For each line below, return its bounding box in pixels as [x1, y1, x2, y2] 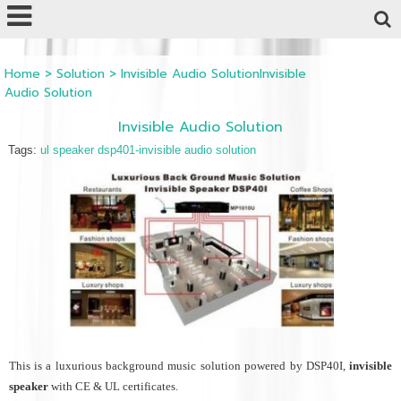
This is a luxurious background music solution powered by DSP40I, [8, 358, 350, 372]
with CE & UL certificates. [47, 379, 178, 393]
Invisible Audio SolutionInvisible [120, 64, 306, 83]
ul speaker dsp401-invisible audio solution [39, 143, 256, 157]
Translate [270, 2, 319, 15]
